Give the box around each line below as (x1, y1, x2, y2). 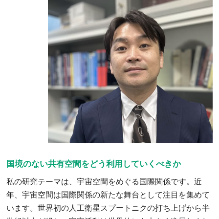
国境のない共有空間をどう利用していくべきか (6, 159, 181, 169)
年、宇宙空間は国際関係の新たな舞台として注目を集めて (6, 190, 210, 199)
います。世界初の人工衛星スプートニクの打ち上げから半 (6, 203, 210, 212)
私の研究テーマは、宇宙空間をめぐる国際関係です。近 (6, 177, 202, 186)
